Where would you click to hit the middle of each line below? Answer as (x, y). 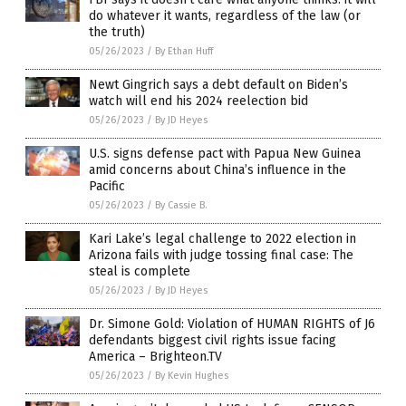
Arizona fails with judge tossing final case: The (221, 255)
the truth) (117, 32)
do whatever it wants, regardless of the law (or (225, 15)
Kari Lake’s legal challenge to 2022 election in (222, 238)
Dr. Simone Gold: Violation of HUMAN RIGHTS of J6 (232, 324)
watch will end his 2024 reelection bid (198, 101)
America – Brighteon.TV (155, 356)
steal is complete (140, 271)
